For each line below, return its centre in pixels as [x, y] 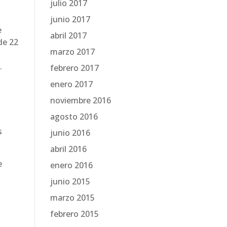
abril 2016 [68, 149]
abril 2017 [68, 35]
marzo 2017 [72, 52]
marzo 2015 [72, 198]
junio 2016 [70, 133]
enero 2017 [71, 84]
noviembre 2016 [80, 100]
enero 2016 [71, 165]
